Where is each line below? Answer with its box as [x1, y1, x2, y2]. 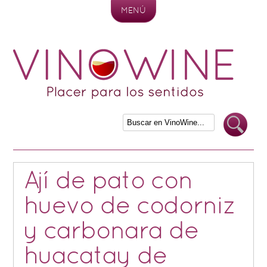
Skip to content [13, 23, 79, 30]
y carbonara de [23, 221, 199, 244]
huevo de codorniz [23, 196, 235, 219]
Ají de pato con [23, 171, 193, 194]
